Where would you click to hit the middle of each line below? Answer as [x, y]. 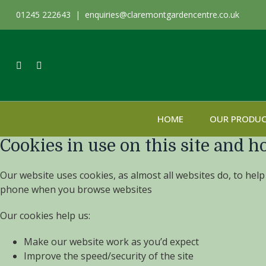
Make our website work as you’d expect [111, 242]
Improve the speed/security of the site [109, 256]
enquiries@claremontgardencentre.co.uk [162, 15]
